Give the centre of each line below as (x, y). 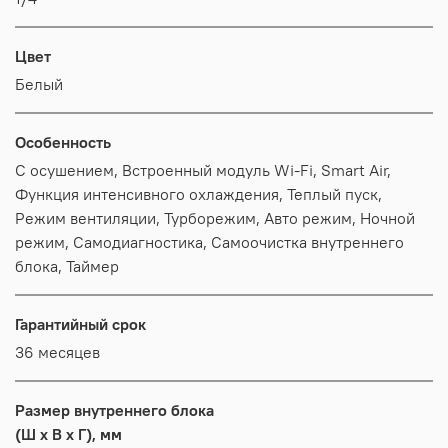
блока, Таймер (92, 265)
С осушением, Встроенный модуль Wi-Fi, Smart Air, (68, 169)
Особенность (63, 141)
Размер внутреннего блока (114, 409)
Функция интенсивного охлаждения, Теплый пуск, (151, 193)
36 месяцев (57, 351)
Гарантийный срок (80, 323)
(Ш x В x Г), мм (68, 433)
